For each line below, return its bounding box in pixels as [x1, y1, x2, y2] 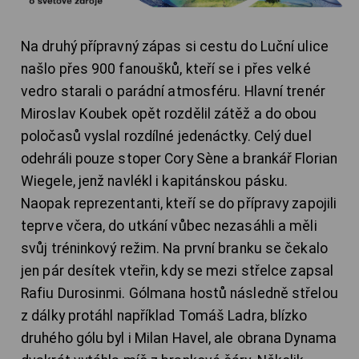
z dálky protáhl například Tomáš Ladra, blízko [21, 308, 308, 325]
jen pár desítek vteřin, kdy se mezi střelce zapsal [21, 263, 334, 280]
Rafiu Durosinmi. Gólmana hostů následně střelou [21, 285, 338, 302]
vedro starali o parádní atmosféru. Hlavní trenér [21, 83, 325, 100]
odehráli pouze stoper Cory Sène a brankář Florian [21, 151, 337, 167]
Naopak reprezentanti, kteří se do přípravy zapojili [21, 196, 337, 212]
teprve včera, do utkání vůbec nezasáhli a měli [21, 218, 317, 235]
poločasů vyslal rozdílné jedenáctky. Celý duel [21, 128, 312, 145]
